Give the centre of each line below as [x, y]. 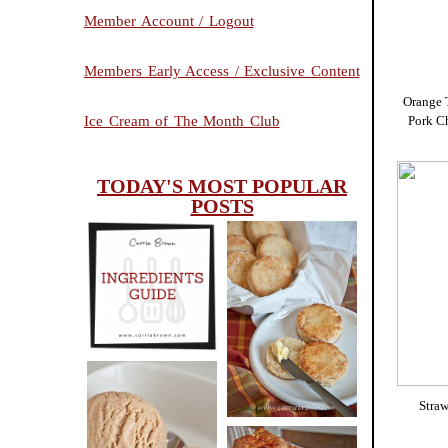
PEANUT [151, 434]
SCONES [291, 321]
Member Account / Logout [169, 21]
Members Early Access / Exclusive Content [222, 71]
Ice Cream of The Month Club [182, 121]
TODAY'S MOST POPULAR [222, 186]
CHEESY [291, 294]
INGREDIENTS [151, 275]
